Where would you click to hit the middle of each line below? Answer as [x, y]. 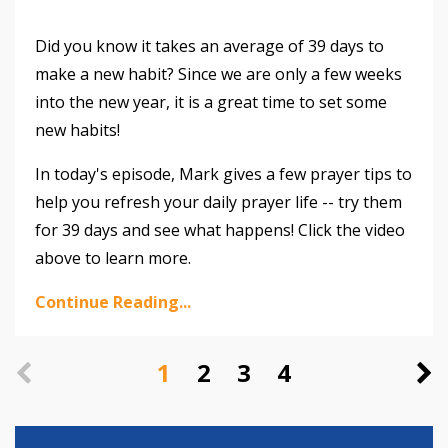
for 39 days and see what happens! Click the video [220, 230]
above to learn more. [113, 258]
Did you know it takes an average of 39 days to [209, 46]
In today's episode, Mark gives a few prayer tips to [223, 174]
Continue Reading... [113, 302]
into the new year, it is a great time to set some [211, 102]
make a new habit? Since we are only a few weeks [218, 74]
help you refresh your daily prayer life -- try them [218, 202]
